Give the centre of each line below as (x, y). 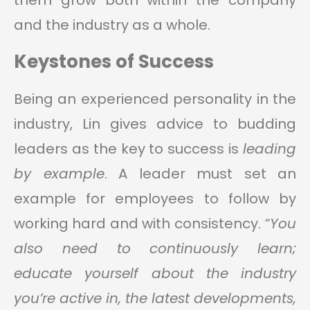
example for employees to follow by (155, 199)
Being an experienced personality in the (155, 99)
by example (59, 174)
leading (270, 149)
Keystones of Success (114, 62)
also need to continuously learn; (155, 249)
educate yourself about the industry (155, 274)
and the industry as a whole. (112, 25)
